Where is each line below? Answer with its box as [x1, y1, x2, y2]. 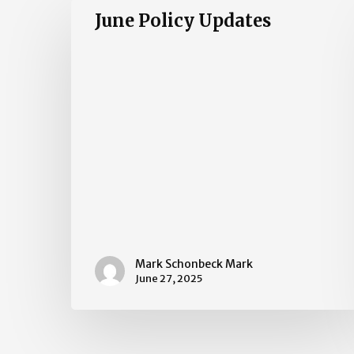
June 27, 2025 [135, 271, 202, 285]
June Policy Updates [95, 9, 271, 32]
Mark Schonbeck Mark [135, 256, 253, 271]
